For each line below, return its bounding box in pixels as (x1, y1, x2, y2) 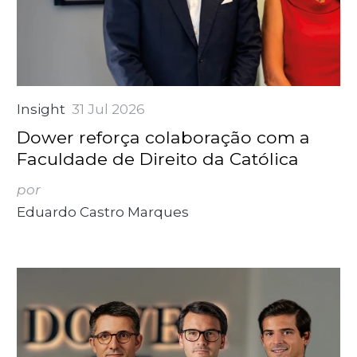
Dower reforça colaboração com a (17, 126, 311, 147)
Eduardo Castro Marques (17, 203, 190, 220)
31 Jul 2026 (72, 100, 146, 117)
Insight (17, 100, 66, 117)
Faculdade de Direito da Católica (17, 147, 300, 169)
